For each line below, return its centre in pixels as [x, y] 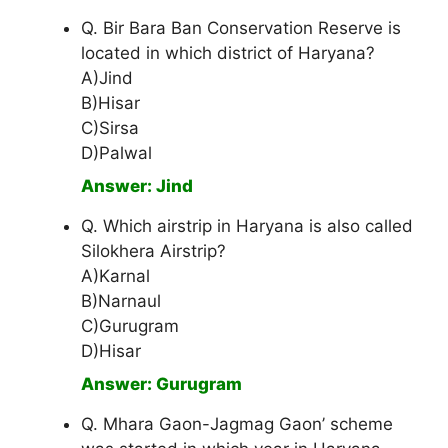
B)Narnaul [121, 301]
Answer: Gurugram [161, 384]
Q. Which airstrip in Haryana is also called [247, 226]
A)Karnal [115, 276]
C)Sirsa [110, 128]
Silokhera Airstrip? [153, 251]
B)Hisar [110, 103]
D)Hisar [111, 351]
